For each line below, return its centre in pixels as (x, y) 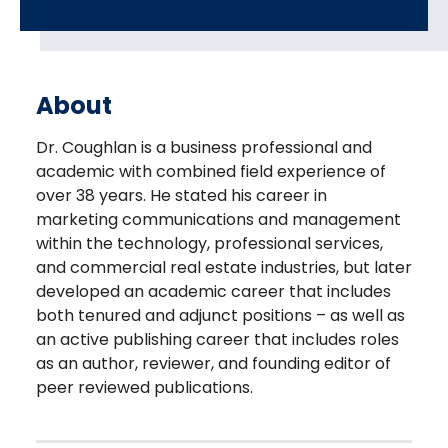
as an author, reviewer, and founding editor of (213, 363)
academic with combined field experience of (211, 171)
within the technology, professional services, (209, 243)
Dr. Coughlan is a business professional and (204, 147)
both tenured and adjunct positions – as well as (220, 315)
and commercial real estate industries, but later (224, 267)
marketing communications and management (218, 219)
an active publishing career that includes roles (217, 339)
